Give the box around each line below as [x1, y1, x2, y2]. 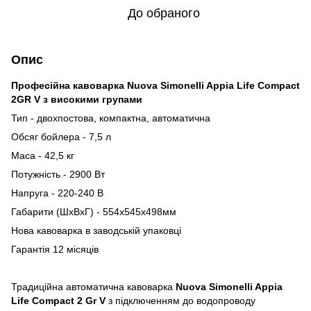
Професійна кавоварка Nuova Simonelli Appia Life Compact [11, 79, 300, 91]
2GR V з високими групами [11, 93, 142, 105]
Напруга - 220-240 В [11, 187, 103, 199]
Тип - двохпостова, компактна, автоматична [11, 112, 210, 124]
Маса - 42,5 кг [11, 149, 74, 161]
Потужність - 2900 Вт [11, 168, 105, 180]
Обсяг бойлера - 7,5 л [11, 131, 111, 142]
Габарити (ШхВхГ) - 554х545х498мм [11, 205, 176, 217]
